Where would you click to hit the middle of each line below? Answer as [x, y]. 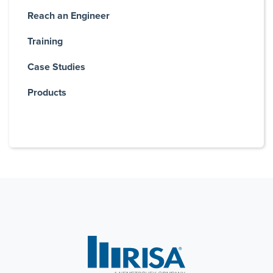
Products [47, 93]
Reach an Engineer [69, 16]
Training [45, 41]
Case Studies [56, 67]
